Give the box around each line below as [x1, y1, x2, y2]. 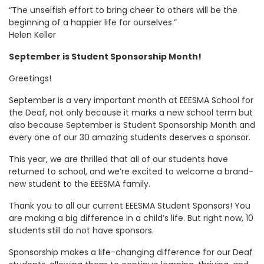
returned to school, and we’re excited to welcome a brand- [9, 165, 253, 177]
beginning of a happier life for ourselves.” [9, 16, 177, 28]
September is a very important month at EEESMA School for [9, 94, 253, 106]
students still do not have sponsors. [9, 224, 154, 236]
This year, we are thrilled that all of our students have [9, 153, 228, 165]
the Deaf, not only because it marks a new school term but [9, 106, 253, 118]
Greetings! [9, 72, 51, 84]
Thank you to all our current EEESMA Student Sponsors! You [9, 199, 250, 212]
